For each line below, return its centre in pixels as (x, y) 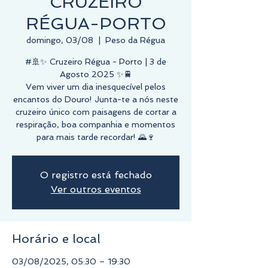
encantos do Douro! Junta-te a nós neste (96, 99)
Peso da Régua (135, 40)
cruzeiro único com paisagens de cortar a (96, 112)
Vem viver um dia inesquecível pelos (96, 86)
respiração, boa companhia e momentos (96, 124)
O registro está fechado (96, 175)
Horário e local (56, 238)
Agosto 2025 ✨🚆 (96, 74)
